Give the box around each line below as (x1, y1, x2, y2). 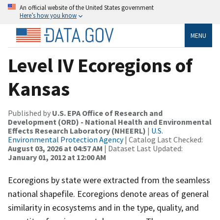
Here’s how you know (20, 11, 77, 19)
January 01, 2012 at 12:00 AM (8, 152, 106, 162)
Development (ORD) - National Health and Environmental (8, 116, 212, 127)
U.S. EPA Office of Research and (52, 108, 163, 118)
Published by (8, 108, 52, 118)
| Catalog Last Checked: (123, 134, 203, 144)
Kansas (8, 76, 70, 101)
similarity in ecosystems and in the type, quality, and (8, 201, 199, 213)
